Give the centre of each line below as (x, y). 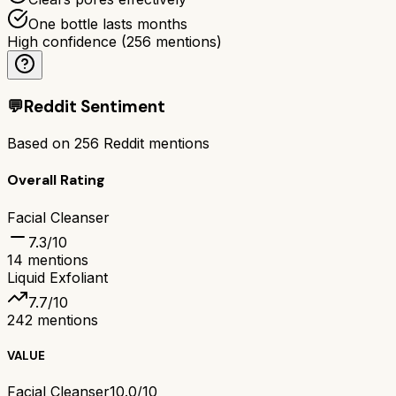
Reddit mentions (154, 143)
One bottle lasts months (108, 23)
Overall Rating (56, 180)
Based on (41, 143)
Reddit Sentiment (95, 107)
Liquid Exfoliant (57, 277)
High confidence (62, 41)
